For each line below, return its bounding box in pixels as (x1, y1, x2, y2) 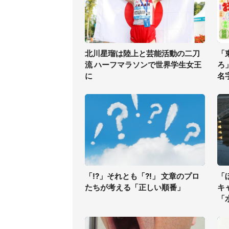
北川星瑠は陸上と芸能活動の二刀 (85, 49, 200, 58)
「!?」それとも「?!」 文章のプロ (85, 171, 199, 181)
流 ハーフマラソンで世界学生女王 (85, 60, 201, 70)
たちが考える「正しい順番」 (85, 182, 185, 192)
